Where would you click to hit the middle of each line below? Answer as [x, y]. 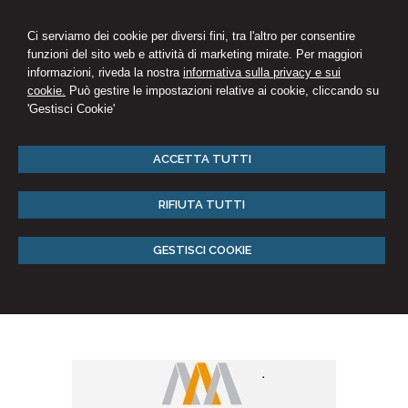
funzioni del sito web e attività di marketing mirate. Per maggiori [195, 54]
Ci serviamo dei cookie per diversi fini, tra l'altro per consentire [191, 36]
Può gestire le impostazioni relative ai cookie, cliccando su [222, 91]
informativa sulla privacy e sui [262, 72]
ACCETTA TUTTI [202, 159]
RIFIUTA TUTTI [202, 204]
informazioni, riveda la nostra [105, 72]
